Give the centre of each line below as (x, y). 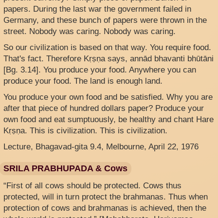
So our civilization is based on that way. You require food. (107, 48)
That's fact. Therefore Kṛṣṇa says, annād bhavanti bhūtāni (109, 59)
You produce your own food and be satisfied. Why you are (108, 97)
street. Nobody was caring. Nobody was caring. (90, 32)
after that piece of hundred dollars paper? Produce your (104, 109)
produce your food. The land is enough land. (84, 81)
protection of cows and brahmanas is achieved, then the (105, 208)
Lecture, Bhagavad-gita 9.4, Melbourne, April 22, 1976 (101, 147)
